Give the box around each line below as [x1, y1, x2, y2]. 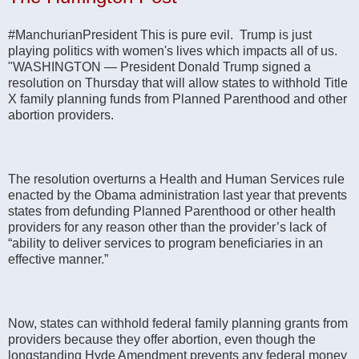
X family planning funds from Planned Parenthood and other [8, 91, 347, 106]
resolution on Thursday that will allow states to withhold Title [8, 75, 348, 90]
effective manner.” [8, 252, 108, 266]
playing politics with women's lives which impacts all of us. [8, 43, 337, 58]
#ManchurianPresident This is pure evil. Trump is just [8, 27, 312, 42]
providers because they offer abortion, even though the [8, 332, 316, 346]
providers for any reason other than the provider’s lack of [8, 220, 326, 234]
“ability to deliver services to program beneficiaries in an [8, 236, 323, 250]
